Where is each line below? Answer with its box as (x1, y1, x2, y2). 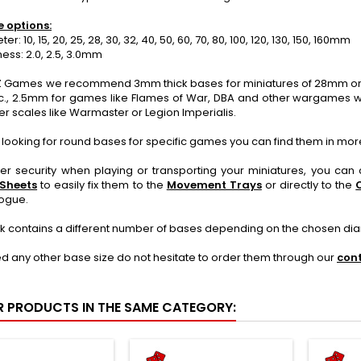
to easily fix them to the (37, 177, 167, 193)
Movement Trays (166, 177, 262, 193)
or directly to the (261, 177, 356, 193)
